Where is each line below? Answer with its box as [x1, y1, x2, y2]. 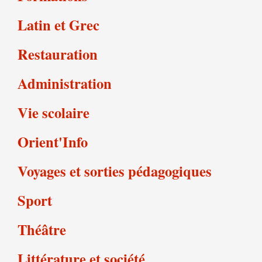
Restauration [18, 44, 98, 64]
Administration [18, 73, 112, 94]
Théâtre [18, 219, 66, 240]
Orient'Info [18, 132, 88, 152]
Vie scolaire [18, 102, 89, 123]
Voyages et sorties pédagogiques [18, 161, 212, 181]
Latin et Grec [18, 15, 99, 35]
